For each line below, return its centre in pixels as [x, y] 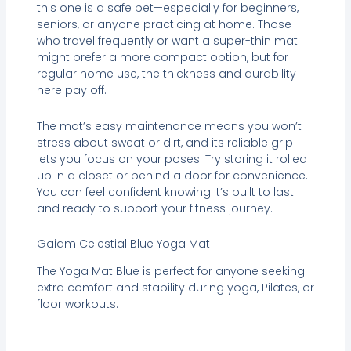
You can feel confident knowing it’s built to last [165, 192]
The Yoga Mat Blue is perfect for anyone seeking [170, 271]
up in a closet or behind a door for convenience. [172, 175]
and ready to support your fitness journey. [154, 208]
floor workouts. [77, 304]
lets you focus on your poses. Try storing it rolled [172, 159]
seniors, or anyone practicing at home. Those [164, 25]
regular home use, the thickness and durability [166, 74]
